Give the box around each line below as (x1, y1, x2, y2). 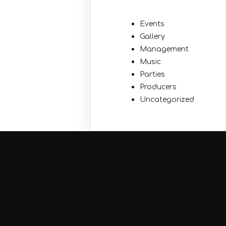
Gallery (140, 32, 165, 40)
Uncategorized (140, 95, 195, 103)
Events (140, 20, 165, 28)
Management (140, 45, 189, 53)
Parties (140, 70, 165, 78)
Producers (140, 83, 177, 91)
